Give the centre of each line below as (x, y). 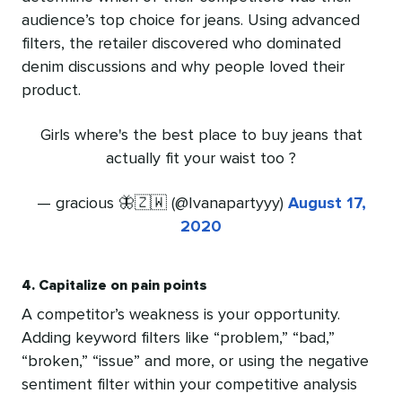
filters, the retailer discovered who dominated (181, 44)
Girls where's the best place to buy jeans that (201, 136)
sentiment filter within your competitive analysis (189, 385)
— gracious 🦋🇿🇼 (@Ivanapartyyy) (162, 204)
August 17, (327, 204)
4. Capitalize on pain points (114, 286)
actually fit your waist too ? (201, 159)
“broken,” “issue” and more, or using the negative (195, 362)
